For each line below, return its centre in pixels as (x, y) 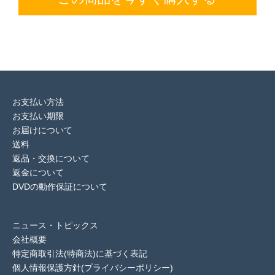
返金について (38, 173)
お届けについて (42, 130)
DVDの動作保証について (60, 187)
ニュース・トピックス (55, 226)
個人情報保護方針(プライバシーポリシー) (93, 268)
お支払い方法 (38, 102)
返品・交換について (51, 159)
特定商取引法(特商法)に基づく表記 (80, 254)
